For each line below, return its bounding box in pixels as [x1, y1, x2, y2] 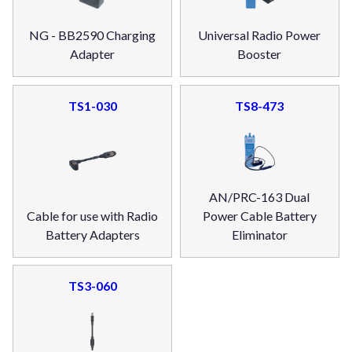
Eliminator [231, 226, 288, 242]
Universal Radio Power [198, 27, 321, 43]
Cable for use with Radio [27, 207, 159, 223]
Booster [237, 46, 282, 62]
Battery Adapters [45, 226, 140, 242]
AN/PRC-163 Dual [209, 189, 310, 204]
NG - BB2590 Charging [29, 27, 156, 43]
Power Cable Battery [202, 207, 317, 223]
